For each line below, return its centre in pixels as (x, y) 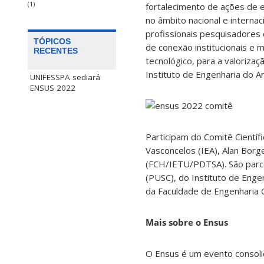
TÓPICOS (52, 42)
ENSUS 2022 (53, 88)
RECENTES (56, 51)
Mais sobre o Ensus (187, 222)
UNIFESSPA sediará (65, 77)
